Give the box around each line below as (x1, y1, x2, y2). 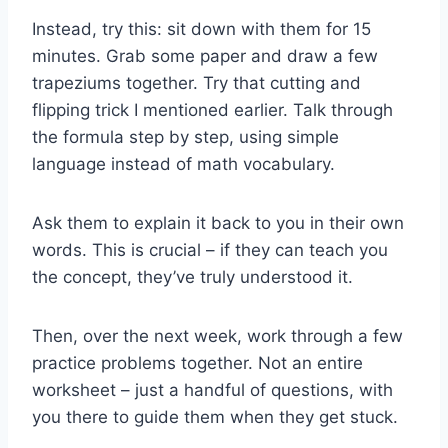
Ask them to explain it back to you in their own (32, 213, 404, 234)
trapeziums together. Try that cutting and (32, 73, 361, 94)
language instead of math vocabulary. (32, 154, 335, 175)
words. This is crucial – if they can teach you (32, 240, 388, 261)
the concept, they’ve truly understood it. (32, 267, 353, 288)
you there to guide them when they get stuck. (32, 407, 398, 428)
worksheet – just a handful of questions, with (32, 380, 393, 401)
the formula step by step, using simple (32, 127, 339, 148)
